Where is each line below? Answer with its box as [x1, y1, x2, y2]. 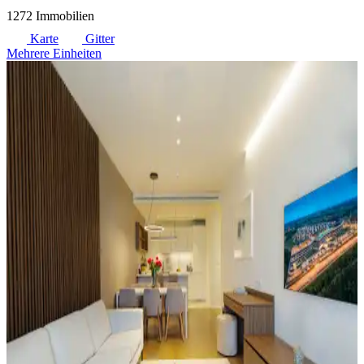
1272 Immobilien [6, 8, 94, 23]
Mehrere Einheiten [6, 45, 102, 60]
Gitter [82, 31, 115, 45]
